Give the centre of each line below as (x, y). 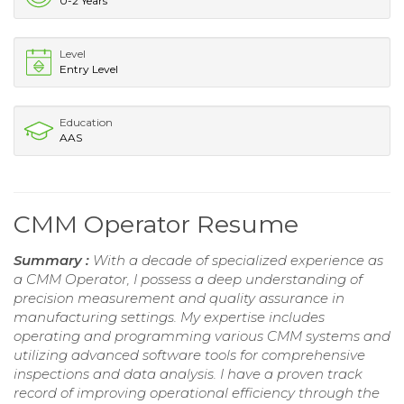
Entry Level (89, 69)
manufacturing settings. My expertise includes (169, 317)
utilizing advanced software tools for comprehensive (189, 355)
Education (86, 123)
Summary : (53, 261)
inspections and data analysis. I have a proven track (188, 374)
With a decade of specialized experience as (238, 261)
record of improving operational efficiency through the (197, 393)
